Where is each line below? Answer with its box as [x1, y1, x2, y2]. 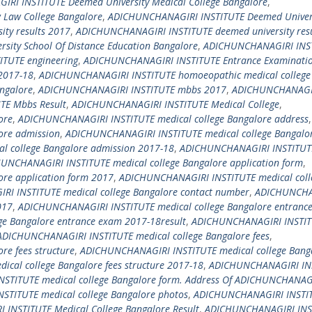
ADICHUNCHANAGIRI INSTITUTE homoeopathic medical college [39, 68, 311, 81]
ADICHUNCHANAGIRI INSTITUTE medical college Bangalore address [18, 112, 309, 125]
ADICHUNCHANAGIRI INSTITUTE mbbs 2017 [38, 83, 226, 96]
